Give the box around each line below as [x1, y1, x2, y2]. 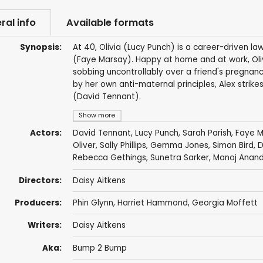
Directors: [18, 174, 62, 186]
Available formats [66, 16, 154, 29]
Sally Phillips [99, 140, 146, 151]
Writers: [27, 220, 62, 231]
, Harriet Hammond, [113, 197, 192, 209]
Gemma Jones [150, 140, 208, 151]
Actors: [29, 127, 62, 139]
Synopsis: [19, 42, 62, 53]
